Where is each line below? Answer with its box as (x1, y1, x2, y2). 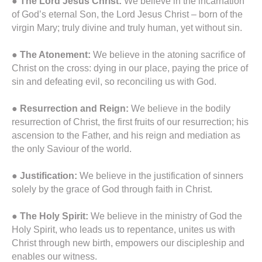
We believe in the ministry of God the (88, 211, 242, 222)
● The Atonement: (12, 50, 91, 60)
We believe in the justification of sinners (77, 171, 243, 181)
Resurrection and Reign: (18, 104, 131, 114)
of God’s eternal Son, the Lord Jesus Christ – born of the (12, 9, 243, 20)
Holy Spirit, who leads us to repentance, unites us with (12, 225, 235, 235)
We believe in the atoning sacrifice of (91, 50, 245, 60)
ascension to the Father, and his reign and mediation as (12, 130, 240, 141)
